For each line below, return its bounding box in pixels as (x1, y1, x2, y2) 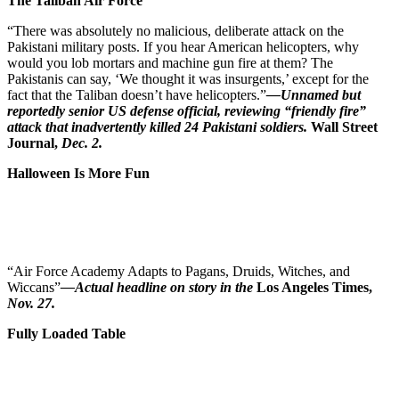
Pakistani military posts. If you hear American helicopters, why (7, 38, 359, 54)
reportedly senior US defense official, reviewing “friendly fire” (7, 102, 366, 118)
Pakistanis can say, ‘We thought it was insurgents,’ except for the (7, 70, 369, 86)
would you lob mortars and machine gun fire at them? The (7, 54, 333, 70)
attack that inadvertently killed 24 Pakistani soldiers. (7, 118, 307, 134)
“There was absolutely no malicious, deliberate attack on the (7, 22, 344, 38)
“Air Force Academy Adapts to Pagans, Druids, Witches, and (7, 263, 350, 279)
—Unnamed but (266, 86, 361, 102)
